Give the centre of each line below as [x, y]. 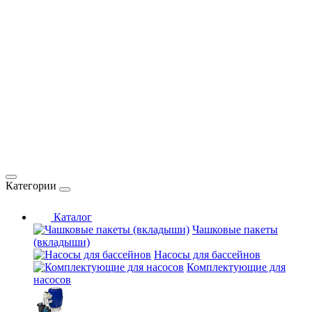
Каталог [71, 217]
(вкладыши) [62, 242]
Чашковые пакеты [235, 229]
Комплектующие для [236, 267]
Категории [31, 186]
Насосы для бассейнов [207, 255]
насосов [52, 280]
